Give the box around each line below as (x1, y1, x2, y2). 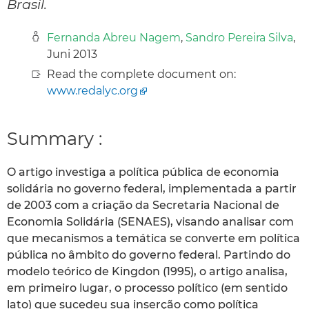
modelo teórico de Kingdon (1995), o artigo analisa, (7, 265, 288, 279)
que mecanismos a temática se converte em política (7, 232, 300, 246)
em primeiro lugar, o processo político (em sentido (7, 281, 288, 295)
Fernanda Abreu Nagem (47, 30, 181, 44)
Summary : (7, 127, 102, 149)
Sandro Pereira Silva (186, 30, 293, 44)
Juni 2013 (47, 47, 97, 61)
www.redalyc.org (47, 83, 138, 97)
